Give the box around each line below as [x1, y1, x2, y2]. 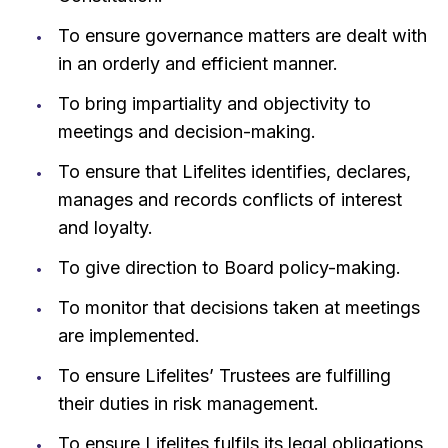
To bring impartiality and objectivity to [57, 92, 371, 114]
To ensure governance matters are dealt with [57, 24, 427, 46]
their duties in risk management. [57, 392, 319, 414]
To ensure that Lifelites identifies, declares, [57, 160, 411, 182]
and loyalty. [57, 216, 153, 238]
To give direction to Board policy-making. [57, 256, 401, 278]
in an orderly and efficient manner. [57, 52, 338, 74]
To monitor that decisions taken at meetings [57, 296, 420, 318]
